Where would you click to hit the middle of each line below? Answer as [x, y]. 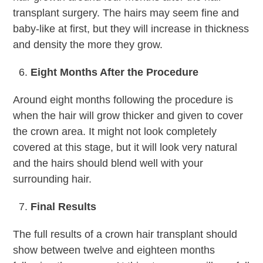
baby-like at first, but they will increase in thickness [131, 28]
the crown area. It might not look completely [115, 131]
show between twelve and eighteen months [114, 250]
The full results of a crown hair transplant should [125, 234]
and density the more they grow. [88, 44]
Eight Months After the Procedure [115, 72]
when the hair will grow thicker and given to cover [128, 115]
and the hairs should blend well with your [108, 163]
